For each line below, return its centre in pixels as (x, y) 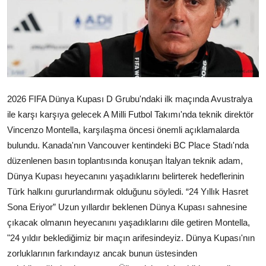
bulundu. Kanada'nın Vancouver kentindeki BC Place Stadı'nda (128, 145)
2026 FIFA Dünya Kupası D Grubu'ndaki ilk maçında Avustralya (130, 99)
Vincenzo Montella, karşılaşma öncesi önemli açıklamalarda (123, 129)
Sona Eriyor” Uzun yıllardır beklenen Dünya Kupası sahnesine (127, 207)
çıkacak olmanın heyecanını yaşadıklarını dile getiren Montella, (129, 222)
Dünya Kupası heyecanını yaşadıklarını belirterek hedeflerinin (126, 176)
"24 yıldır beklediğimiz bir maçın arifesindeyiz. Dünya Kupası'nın (131, 237)
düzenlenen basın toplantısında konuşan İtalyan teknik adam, (125, 160)
